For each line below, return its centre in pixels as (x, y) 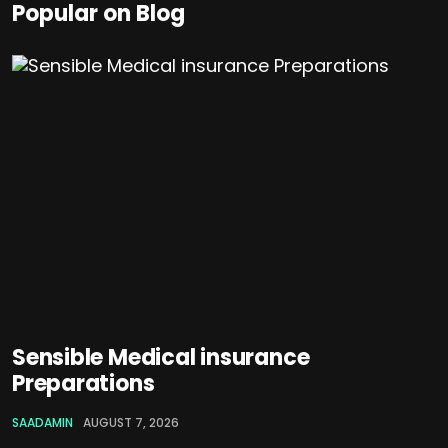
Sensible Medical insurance (161, 358)
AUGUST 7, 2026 (131, 423)
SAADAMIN (42, 423)
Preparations (83, 384)
